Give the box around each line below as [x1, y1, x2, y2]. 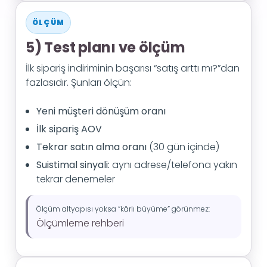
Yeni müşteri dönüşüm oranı [36, 104, 166, 118]
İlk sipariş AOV [36, 122, 102, 136]
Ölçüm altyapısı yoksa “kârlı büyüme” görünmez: [36, 204, 210, 214]
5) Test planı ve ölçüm [26, 38, 185, 57]
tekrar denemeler [36, 172, 115, 186]
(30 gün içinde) [147, 140, 219, 154]
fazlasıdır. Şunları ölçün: [26, 76, 132, 89]
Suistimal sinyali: [36, 158, 110, 172]
